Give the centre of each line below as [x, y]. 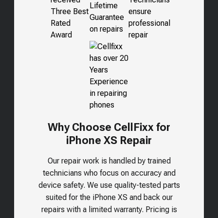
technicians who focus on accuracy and [109, 173]
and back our [150, 198]
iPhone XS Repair [109, 141]
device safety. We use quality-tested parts [109, 185]
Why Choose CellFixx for [109, 127]
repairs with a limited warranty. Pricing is [109, 210]
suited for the [69, 198]
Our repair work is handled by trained [109, 161]
